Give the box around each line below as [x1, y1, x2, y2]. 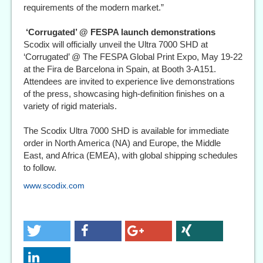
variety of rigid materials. [23, 101, 117, 111]
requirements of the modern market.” [23, 2, 164, 12]
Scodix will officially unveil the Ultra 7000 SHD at [23, 39, 208, 49]
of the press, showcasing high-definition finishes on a [23, 89, 224, 99]
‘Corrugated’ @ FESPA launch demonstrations [23, 27, 215, 37]
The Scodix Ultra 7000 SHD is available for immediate [23, 126, 229, 136]
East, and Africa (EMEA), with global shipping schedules [23, 150, 238, 160]
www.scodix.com [23, 181, 85, 190]
